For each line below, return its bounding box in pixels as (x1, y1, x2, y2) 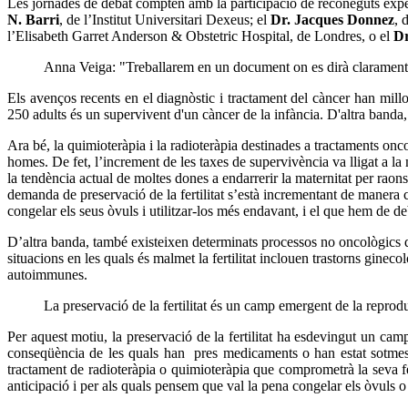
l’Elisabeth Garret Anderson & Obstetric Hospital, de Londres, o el (7, 28, 393, 45)
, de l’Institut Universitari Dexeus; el (59, 12, 270, 28)
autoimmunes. (7, 267, 87, 283)
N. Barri (7, 12, 59, 28)
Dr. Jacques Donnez (270, 12, 394, 28)
